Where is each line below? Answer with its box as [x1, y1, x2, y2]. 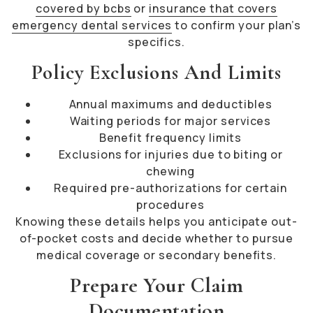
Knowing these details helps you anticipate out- [15, 213, 298, 229]
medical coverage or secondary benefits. [36, 247, 277, 263]
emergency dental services [11, 17, 173, 34]
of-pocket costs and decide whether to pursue [19, 230, 294, 246]
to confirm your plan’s [172, 17, 302, 34]
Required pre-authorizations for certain [53, 180, 288, 196]
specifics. [127, 34, 185, 50]
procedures [136, 196, 205, 212]
